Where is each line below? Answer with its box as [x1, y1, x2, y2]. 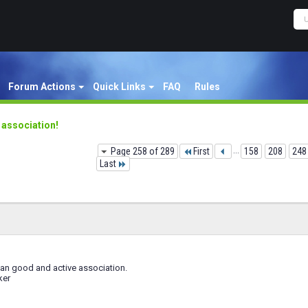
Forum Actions [8, 81, 76, 92]
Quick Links [93, 81, 146, 92]
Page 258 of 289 [111, 146, 175, 157]
